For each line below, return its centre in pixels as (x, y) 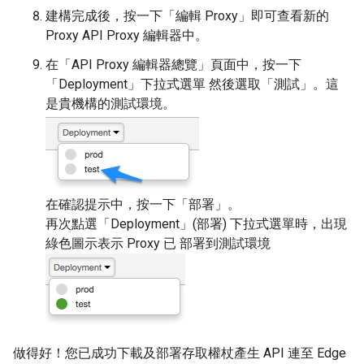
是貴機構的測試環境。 (110, 103)
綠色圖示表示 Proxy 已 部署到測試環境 (158, 243)
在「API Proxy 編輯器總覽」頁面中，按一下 (173, 64)
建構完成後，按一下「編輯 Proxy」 (148, 15)
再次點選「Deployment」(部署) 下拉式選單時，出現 (196, 223)
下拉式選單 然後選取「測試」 (227, 84)
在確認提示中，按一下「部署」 (136, 204)
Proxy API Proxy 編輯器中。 (127, 35)
